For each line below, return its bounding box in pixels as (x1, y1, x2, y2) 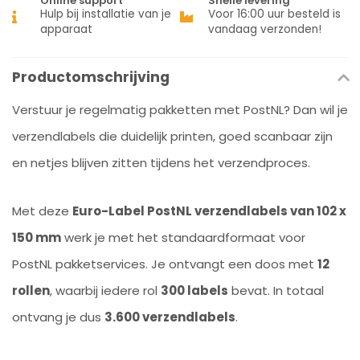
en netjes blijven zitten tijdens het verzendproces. (12, 154, 310, 171)
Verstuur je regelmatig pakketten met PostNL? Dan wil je (12, 101, 348, 118)
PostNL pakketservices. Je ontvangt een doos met (12, 256, 317, 272)
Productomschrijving (12, 67, 170, 87)
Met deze (12, 202, 72, 219)
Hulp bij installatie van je (40, 6, 171, 22)
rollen (12, 282, 50, 299)
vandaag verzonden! (208, 22, 321, 37)
